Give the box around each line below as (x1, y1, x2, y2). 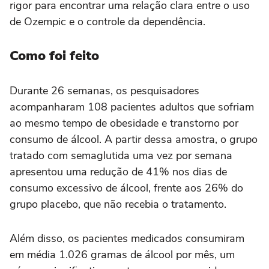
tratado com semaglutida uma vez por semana (10, 148, 232, 163)
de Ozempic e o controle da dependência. (10, 14, 205, 29)
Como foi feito (10, 47, 99, 65)
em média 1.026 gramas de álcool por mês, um (10, 247, 235, 262)
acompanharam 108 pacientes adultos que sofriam (10, 100, 254, 115)
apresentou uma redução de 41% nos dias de (10, 165, 227, 180)
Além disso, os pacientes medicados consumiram (10, 231, 244, 246)
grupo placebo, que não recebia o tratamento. (10, 197, 226, 212)
